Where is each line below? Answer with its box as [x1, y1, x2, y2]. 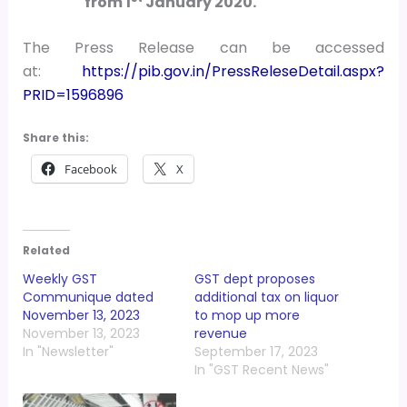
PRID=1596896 [22, 84, 124, 106]
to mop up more [194, 305, 300, 324]
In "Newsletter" [22, 342, 114, 361]
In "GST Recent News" [194, 360, 329, 379]
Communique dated [22, 287, 154, 306]
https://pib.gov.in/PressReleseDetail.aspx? [82, 61, 385, 83]
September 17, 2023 [194, 342, 318, 361]
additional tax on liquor [194, 287, 339, 306]
